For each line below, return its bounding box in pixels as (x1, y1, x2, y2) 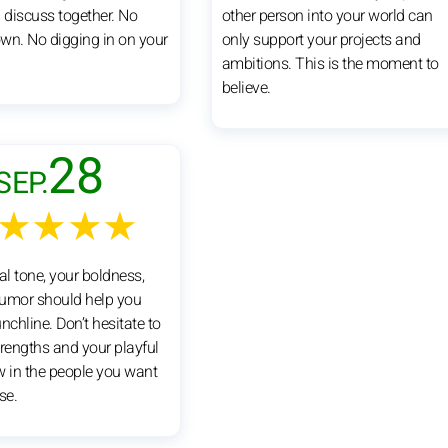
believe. (221, 75, 271, 100)
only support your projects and (221, 27, 421, 52)
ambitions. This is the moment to (221, 51, 439, 76)
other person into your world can (221, 3, 433, 28)
